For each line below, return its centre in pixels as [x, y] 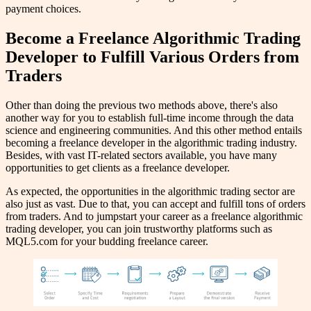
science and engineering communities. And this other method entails [154, 130]
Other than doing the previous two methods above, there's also [142, 105]
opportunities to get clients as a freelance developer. [118, 167]
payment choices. [43, 8]
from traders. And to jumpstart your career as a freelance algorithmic [154, 216]
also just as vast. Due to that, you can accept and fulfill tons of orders [155, 203]
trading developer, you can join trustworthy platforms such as [139, 228]
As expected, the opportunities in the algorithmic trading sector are [150, 191]
